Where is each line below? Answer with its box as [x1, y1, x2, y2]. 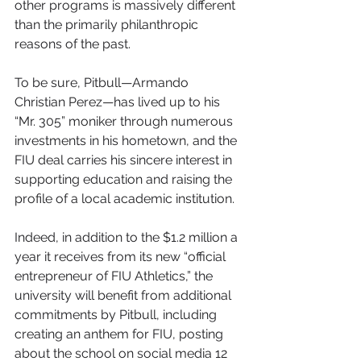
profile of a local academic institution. [15, 191, 234, 206]
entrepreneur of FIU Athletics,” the [15, 268, 216, 284]
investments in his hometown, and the [15, 133, 240, 148]
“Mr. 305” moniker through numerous [15, 114, 236, 129]
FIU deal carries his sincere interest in [15, 152, 235, 168]
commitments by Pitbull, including [15, 307, 220, 322]
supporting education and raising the [15, 172, 235, 187]
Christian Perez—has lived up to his [15, 94, 223, 110]
